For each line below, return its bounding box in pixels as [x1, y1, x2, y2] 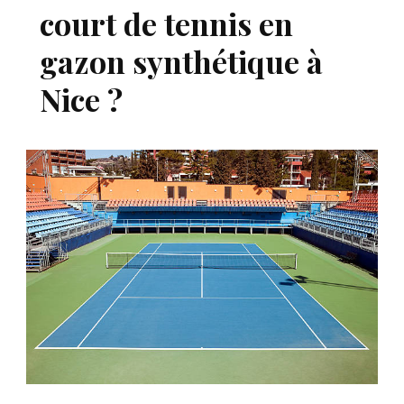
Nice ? [40, 78, 123, 120]
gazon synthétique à [40, 41, 323, 82]
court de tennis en [40, 3, 293, 44]
